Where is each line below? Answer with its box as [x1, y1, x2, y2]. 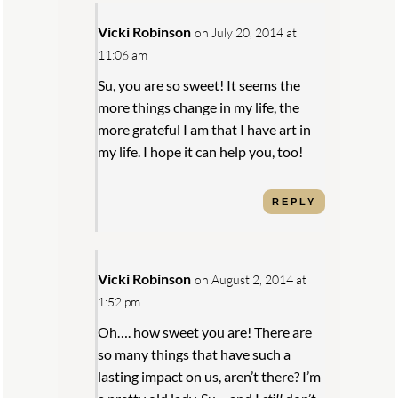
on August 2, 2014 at [195, 271, 307, 287]
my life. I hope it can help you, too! [98, 142, 304, 160]
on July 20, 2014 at [195, 24, 298, 40]
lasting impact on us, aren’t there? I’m [98, 367, 322, 385]
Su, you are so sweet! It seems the [98, 76, 301, 93]
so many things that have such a [98, 345, 291, 362]
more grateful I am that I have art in [98, 120, 312, 138]
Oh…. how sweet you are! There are [98, 322, 313, 340]
